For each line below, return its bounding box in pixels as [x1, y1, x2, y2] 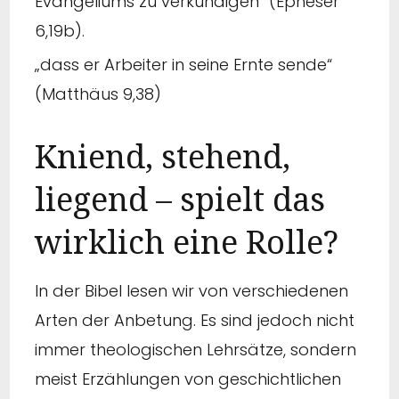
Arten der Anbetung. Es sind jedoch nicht [35, 309, 354, 332]
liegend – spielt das [35, 176, 325, 221]
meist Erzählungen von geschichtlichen [35, 368, 341, 391]
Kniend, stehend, [35, 134, 290, 178]
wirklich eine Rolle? [35, 219, 338, 264]
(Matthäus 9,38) [35, 82, 161, 105]
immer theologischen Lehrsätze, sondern [35, 338, 356, 362]
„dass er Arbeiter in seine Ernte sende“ [35, 53, 332, 76]
